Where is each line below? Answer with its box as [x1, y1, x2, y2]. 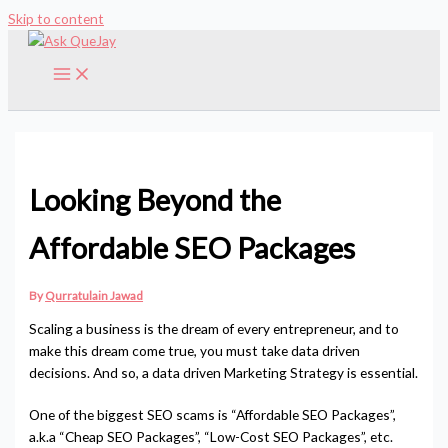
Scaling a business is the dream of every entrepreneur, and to [29, 319, 400, 337]
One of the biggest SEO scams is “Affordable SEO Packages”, [29, 406, 397, 424]
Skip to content [8, 10, 104, 27]
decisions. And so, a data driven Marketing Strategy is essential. [29, 363, 419, 381]
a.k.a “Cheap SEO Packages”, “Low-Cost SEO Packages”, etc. [29, 428, 394, 446]
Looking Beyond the [29, 182, 282, 218]
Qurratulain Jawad [45, 288, 144, 304]
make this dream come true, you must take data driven [29, 341, 361, 359]
